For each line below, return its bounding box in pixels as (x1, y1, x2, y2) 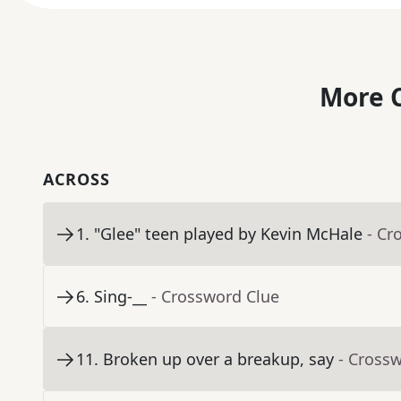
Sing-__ (94, 286, 147, 308)
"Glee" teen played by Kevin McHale (94, 223, 363, 245)
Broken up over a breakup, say (103, 348, 334, 371)
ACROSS (43, 168, 110, 191)
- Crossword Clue (151, 286, 279, 308)
